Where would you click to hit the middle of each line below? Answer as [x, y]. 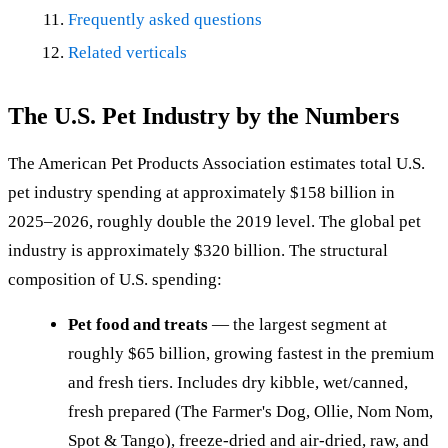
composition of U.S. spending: [115, 279]
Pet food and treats [138, 324]
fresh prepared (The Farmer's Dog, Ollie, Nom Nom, [250, 411]
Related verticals [127, 52]
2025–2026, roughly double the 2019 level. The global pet [214, 221]
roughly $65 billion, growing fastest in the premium [251, 353]
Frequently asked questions [165, 19]
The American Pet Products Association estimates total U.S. [216, 163]
